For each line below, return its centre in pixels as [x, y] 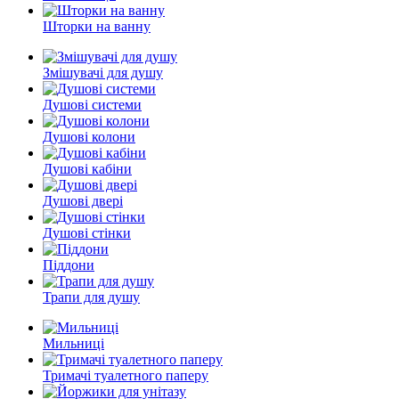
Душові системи [92, 105]
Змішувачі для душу [103, 73]
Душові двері [83, 201]
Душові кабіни [87, 169]
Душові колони [89, 137]
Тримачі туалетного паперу [126, 375]
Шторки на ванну [97, 26]
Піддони [69, 265]
